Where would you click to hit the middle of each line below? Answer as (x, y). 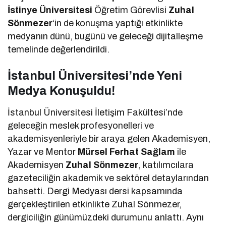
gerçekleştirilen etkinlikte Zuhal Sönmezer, (95, 204)
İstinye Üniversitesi (50, 10)
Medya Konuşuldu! (61, 91)
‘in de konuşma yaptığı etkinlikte (118, 23)
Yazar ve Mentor (43, 152)
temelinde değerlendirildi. (59, 49)
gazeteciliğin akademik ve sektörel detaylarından (108, 178)
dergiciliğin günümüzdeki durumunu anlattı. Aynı (106, 217)
